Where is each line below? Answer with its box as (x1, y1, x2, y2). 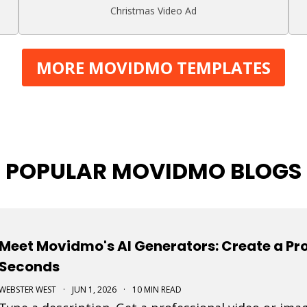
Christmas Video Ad (110, 3, 197, 17)
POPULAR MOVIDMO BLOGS (5, 155, 302, 186)
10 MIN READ (132, 283, 182, 295)
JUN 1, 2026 (72, 283, 116, 295)
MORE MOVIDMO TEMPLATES (36, 56, 271, 79)
